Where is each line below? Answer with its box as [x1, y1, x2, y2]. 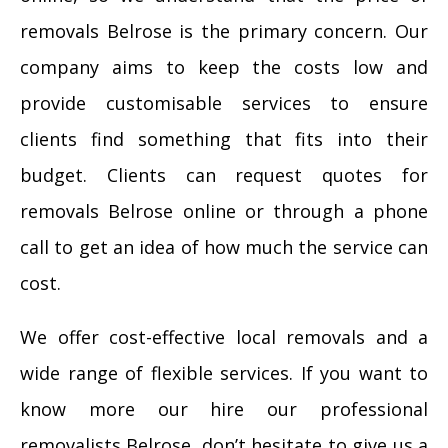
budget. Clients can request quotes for [20, 163, 428, 187]
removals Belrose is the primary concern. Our [20, 19, 428, 43]
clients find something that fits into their [20, 127, 428, 151]
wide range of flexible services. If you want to [20, 361, 428, 385]
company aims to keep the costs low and [20, 55, 428, 79]
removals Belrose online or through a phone [20, 199, 428, 223]
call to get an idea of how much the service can [20, 235, 428, 259]
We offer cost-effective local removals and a [20, 325, 428, 349]
